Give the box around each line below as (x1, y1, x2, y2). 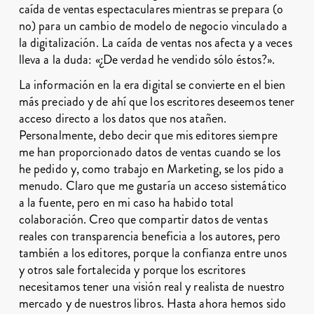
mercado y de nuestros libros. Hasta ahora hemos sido (18, 294, 287, 313)
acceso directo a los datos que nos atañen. (18, 109, 227, 128)
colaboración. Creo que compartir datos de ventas (18, 210, 268, 228)
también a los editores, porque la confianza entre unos (18, 244, 287, 262)
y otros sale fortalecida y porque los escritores (18, 261, 245, 279)
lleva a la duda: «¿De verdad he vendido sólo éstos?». (18, 50, 275, 69)
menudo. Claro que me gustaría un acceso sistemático (18, 177, 287, 195)
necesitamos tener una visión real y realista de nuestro (18, 278, 285, 296)
